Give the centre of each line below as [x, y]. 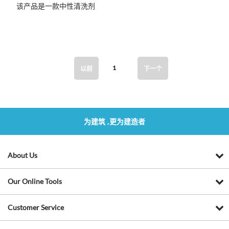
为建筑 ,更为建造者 [114, 121]
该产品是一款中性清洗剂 [56, 6]
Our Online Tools [35, 181]
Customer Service [36, 207]
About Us [22, 155]
